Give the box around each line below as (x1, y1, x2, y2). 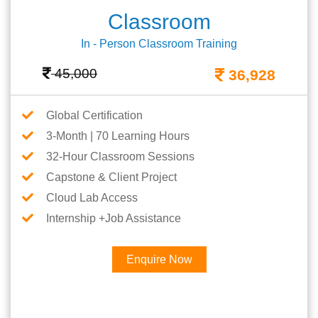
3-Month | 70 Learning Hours (46, 130, 190, 143)
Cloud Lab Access (46, 192, 138, 204)
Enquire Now (126, 253, 192, 266)
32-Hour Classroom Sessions (46, 150, 194, 163)
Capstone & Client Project (46, 171, 177, 184)
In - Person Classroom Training (81, 38, 237, 50)
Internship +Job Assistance (46, 212, 181, 225)
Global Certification (46, 109, 143, 122)
